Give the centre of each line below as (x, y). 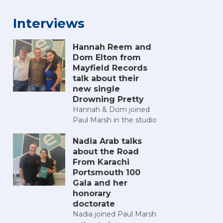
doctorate (94, 204)
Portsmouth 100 (107, 173)
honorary (92, 194)
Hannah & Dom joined (111, 110)
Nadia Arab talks (107, 141)
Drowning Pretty (108, 100)
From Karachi (101, 162)
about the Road (106, 152)
